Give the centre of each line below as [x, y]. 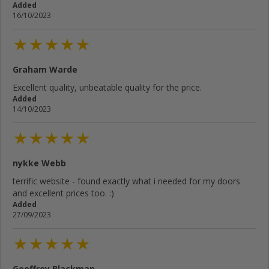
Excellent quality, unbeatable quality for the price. [107, 87]
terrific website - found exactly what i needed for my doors [126, 181]
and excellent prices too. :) [63, 193]
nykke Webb [39, 163]
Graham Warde [45, 69]
